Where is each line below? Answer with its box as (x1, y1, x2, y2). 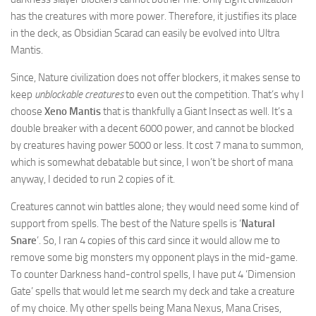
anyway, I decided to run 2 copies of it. (11, 173, 175, 186)
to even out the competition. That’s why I (123, 88, 304, 101)
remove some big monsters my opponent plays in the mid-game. (11, 251, 298, 264)
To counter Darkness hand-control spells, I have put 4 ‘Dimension (11, 268, 296, 281)
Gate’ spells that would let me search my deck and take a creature (11, 285, 295, 298)
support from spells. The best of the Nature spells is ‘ (11, 217, 241, 230)
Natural (241, 217, 275, 230)
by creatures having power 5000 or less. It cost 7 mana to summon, (11, 139, 303, 152)
